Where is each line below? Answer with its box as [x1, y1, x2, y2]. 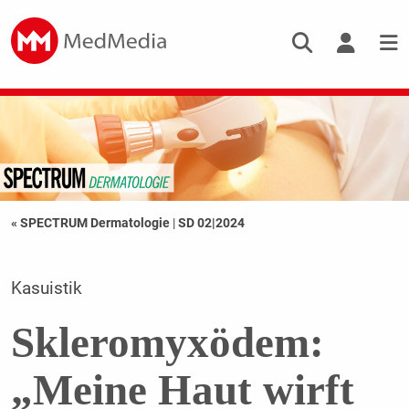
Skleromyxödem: [10, 319, 324, 367]
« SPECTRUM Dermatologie [10, 215, 173, 231]
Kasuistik [10, 278, 82, 299]
